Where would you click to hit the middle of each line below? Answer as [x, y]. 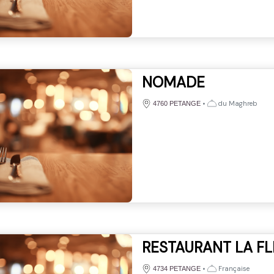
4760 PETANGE [176, 103]
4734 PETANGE [176, 268]
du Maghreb [237, 103]
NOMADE [173, 82]
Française [233, 268]
